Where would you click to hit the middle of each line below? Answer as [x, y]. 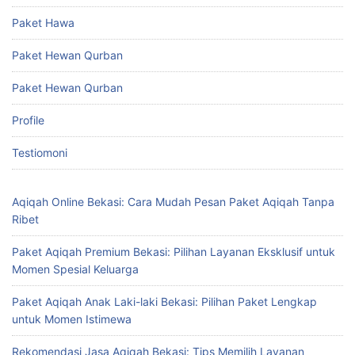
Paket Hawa [43, 23]
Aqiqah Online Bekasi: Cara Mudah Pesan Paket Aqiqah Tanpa [173, 202]
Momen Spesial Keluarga [75, 269]
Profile [28, 120]
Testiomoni [40, 153]
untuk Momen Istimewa [72, 319]
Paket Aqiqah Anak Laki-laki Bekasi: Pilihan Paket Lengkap [164, 302]
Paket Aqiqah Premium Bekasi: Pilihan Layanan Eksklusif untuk [174, 252]
